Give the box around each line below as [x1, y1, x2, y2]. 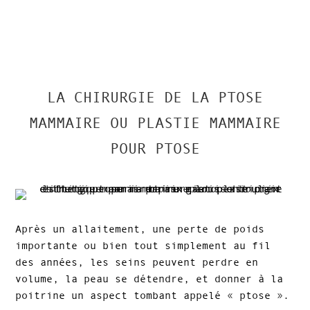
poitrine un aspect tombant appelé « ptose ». [15, 289, 290, 302]
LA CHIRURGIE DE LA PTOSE [47, 89, 263, 107]
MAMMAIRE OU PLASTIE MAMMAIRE [29, 114, 281, 132]
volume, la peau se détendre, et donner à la [15, 273, 284, 285]
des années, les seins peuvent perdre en [15, 256, 259, 268]
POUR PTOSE [110, 140, 200, 158]
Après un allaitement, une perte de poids [15, 223, 265, 235]
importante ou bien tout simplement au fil [15, 239, 271, 252]
